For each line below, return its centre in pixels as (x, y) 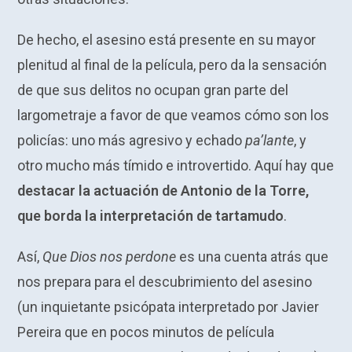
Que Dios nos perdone (110, 257)
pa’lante (270, 141)
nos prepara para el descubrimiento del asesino (165, 282)
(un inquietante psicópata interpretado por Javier (169, 307)
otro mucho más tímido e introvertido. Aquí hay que (176, 166)
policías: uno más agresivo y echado (132, 141)
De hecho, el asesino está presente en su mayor (167, 40)
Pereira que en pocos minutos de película (146, 332)
